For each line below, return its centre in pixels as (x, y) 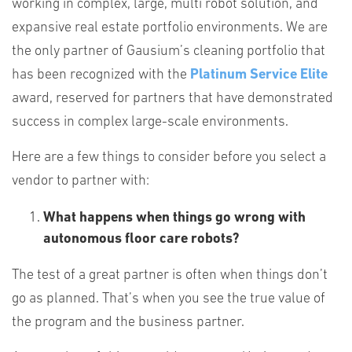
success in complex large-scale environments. (150, 122)
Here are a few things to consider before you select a (169, 158)
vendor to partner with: (81, 181)
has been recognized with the (101, 75)
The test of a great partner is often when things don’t (170, 275)
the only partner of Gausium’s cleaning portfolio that (169, 51)
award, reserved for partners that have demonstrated (172, 99)
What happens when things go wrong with (174, 218)
